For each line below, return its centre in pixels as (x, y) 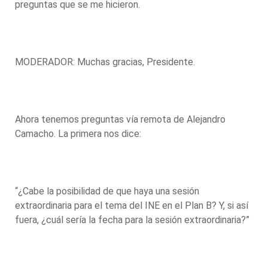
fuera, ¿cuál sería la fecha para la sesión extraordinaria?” (133, 220)
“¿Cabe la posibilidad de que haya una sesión (107, 191)
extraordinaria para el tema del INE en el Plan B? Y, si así (132, 205)
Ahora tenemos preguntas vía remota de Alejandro (120, 119)
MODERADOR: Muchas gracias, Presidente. (106, 62)
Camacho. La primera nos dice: (79, 133)
